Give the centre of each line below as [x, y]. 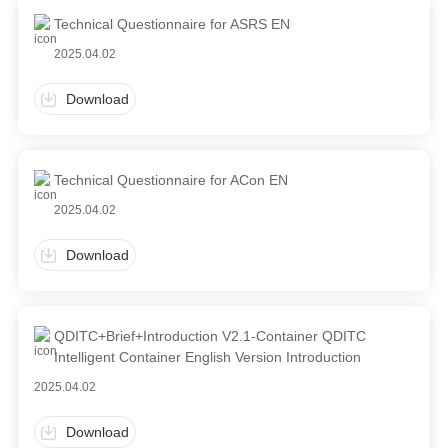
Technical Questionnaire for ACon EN [171, 180]
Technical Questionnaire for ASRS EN [172, 24]
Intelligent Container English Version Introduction [208, 357]
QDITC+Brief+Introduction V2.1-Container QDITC [210, 336]
